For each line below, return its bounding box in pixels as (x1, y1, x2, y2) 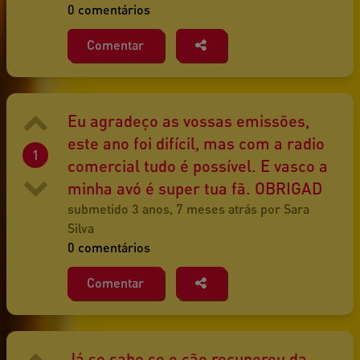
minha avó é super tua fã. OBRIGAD (67, 178, 322, 198)
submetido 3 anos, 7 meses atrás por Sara (67, 201, 309, 217)
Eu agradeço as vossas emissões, (67, 111, 309, 131)
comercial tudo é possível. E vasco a (67, 156, 328, 176)
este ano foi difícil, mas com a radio (67, 133, 325, 153)
